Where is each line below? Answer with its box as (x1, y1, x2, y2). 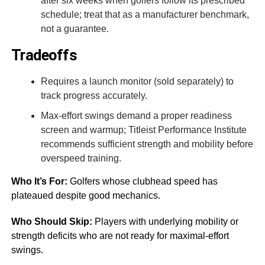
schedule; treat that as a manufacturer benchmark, (40, 9, 249, 20)
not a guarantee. (40, 23, 109, 34)
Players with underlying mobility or (92, 216, 238, 227)
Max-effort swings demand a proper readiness (40, 110, 232, 121)
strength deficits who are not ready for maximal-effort (11, 230, 229, 241)
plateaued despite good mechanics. (11, 190, 160, 201)
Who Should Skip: (11, 216, 92, 227)
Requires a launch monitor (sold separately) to (40, 76, 234, 86)
